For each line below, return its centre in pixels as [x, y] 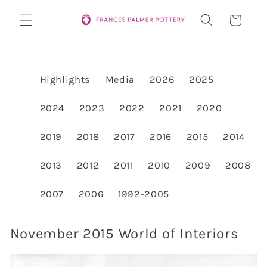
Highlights [65, 79]
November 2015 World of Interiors [124, 234]
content [39, 20]
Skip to [37, 9]
